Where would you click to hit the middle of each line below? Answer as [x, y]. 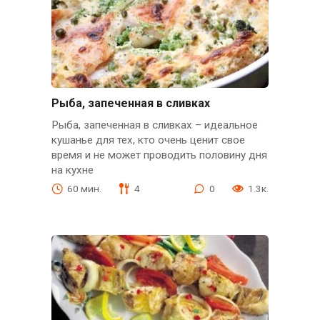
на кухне [72, 170]
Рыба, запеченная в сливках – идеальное [154, 125]
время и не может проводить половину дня [159, 155]
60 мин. [84, 188]
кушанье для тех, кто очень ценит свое [148, 140]
